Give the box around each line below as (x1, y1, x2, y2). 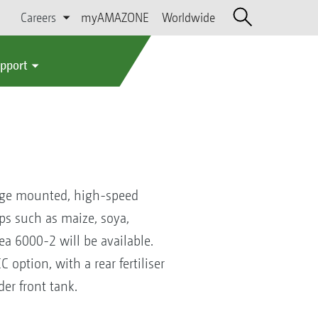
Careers (21, 10, 57, 25)
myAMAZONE (80, 10, 149, 25)
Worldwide (161, 10, 215, 25)
